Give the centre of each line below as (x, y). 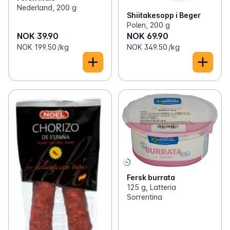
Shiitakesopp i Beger (164, 15)
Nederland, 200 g (47, 7)
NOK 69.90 (147, 36)
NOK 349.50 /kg (153, 47)
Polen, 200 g (148, 25)
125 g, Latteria (151, 187)
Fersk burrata (151, 178)
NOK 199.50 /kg (43, 47)
